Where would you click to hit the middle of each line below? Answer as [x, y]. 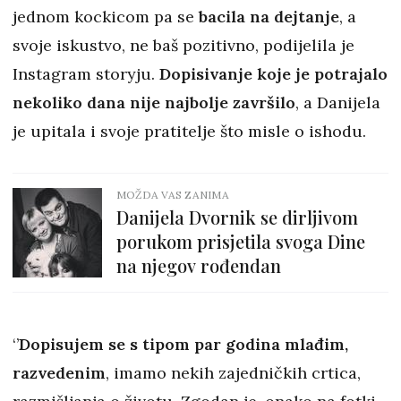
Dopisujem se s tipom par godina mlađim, [183, 345]
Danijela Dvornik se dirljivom [237, 218]
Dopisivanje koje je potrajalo [273, 74]
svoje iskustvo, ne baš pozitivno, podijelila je [183, 46]
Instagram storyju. [86, 74]
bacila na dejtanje [267, 17]
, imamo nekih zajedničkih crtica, [233, 373]
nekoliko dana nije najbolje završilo [154, 103]
